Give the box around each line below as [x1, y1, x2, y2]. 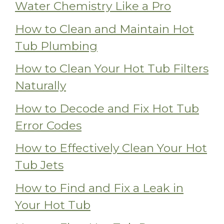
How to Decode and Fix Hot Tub [15, 101, 199, 115]
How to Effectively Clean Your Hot [15, 141, 207, 155]
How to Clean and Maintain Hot [15, 21, 194, 36]
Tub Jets [15, 158, 63, 172]
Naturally [15, 78, 66, 93]
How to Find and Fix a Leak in [15, 180, 183, 195]
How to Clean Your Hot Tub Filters [15, 61, 208, 76]
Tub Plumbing [15, 38, 97, 53]
